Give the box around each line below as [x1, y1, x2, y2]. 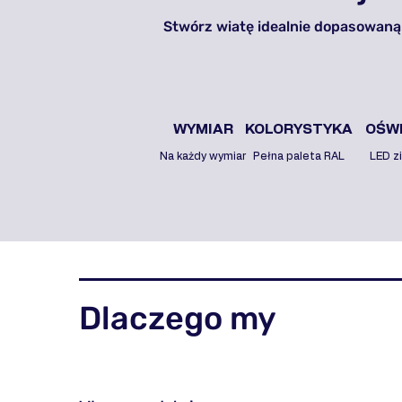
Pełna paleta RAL [253, 151, 345, 162]
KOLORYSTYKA [245, 122, 353, 137]
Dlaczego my [79, 299, 276, 338]
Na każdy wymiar [160, 151, 246, 162]
